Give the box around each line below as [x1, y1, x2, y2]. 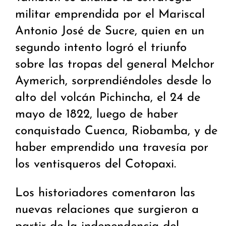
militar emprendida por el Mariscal [15, 9, 205, 21]
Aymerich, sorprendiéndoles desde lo [15, 75, 211, 88]
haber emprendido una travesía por [15, 142, 208, 154]
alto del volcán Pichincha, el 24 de [15, 92, 200, 104]
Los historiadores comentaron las [15, 187, 195, 200]
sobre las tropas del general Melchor [15, 59, 214, 71]
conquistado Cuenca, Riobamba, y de [15, 125, 217, 138]
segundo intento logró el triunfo [15, 42, 187, 54]
